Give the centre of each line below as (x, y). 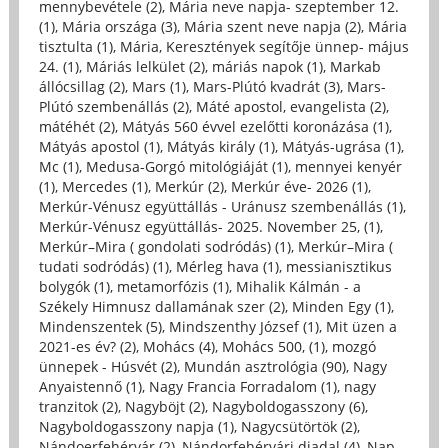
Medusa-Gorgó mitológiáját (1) (186, 167)
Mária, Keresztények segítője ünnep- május (264, 47)
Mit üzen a (361, 327)
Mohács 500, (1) (273, 347)
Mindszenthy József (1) (243, 327)
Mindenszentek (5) (100, 327)
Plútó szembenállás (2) (113, 107)
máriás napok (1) (267, 67)
